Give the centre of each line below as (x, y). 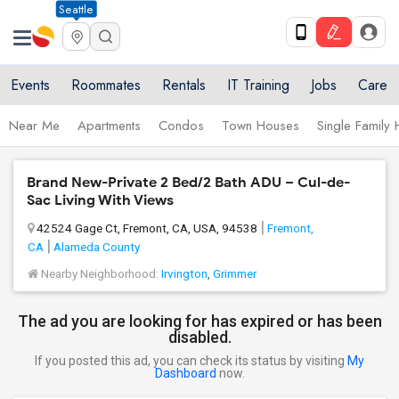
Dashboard (185, 373)
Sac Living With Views (100, 200)
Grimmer (235, 273)
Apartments (109, 126)
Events (30, 85)
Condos (181, 126)
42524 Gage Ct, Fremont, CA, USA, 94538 (147, 228)
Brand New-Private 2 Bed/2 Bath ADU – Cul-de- (188, 183)
